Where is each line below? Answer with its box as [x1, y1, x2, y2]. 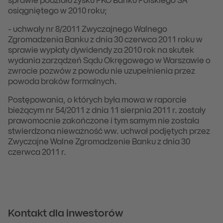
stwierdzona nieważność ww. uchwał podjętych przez [8, 128, 210, 135]
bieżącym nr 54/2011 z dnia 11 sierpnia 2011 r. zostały [8, 108, 206, 114]
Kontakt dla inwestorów [8, 210, 123, 219]
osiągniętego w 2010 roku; [8, 8, 107, 15]
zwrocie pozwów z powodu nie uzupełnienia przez [8, 68, 195, 75]
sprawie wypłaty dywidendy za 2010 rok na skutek [8, 47, 194, 54]
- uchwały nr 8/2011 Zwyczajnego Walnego [8, 26, 167, 33]
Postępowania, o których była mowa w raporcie [8, 97, 187, 104]
